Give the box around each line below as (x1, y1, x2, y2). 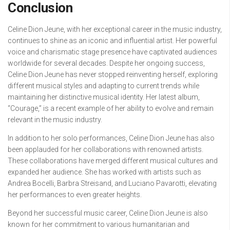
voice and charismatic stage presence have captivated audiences (8, 48, 217, 56)
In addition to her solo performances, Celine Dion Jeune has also (8, 134, 215, 143)
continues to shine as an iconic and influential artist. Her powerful (8, 36, 217, 45)
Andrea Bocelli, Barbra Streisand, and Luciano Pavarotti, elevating (8, 179, 217, 188)
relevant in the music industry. (8, 116, 102, 124)
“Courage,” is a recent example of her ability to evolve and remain (8, 104, 214, 113)
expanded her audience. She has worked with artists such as (8, 168, 201, 177)
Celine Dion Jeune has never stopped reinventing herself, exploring (8, 70, 218, 79)
